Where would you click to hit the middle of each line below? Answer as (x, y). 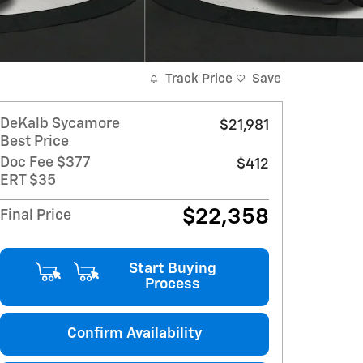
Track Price (199, 79)
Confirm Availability (135, 333)
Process (173, 284)
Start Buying (173, 269)
